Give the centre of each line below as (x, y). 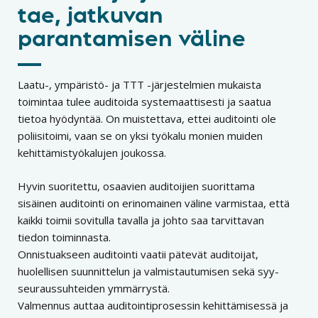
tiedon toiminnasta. (64, 237)
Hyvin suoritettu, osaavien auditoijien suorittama (136, 186)
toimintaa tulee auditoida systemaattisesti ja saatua (144, 102)
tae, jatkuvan (91, 17)
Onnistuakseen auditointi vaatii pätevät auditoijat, (138, 254)
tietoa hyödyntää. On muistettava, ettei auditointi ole (147, 119)
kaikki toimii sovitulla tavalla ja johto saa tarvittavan (141, 220)
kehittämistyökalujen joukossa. (92, 153)
